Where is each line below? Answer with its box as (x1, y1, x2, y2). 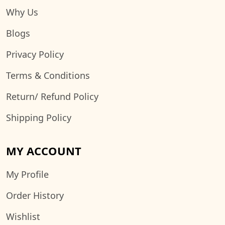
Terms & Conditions (6, 69, 90, 82)
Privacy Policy (6, 48, 64, 61)
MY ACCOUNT (6, 143, 81, 159)
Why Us (6, 6, 38, 19)
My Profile (6, 168, 49, 181)
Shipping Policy (6, 111, 71, 124)
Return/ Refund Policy (6, 90, 98, 103)
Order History (6, 189, 64, 202)
